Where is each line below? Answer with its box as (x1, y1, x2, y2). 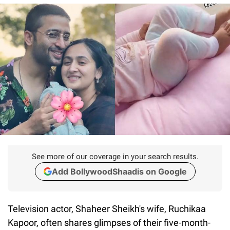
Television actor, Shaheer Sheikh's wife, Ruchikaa (8, 203, 206, 214)
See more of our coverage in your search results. (31, 151, 199, 161)
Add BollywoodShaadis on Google (51, 166, 187, 177)
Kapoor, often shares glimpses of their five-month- (8, 217, 210, 228)
